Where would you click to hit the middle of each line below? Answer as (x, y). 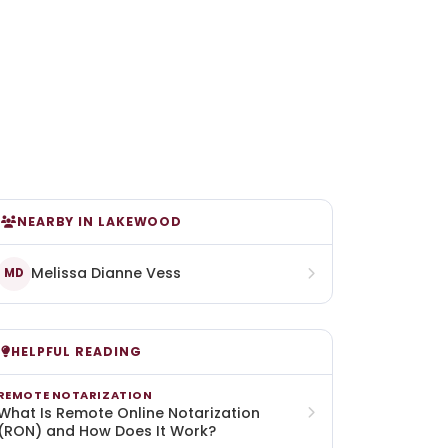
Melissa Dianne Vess (105, 273)
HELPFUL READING (76, 351)
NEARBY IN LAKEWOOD (99, 222)
